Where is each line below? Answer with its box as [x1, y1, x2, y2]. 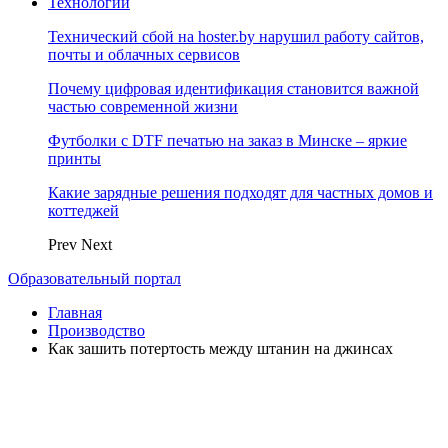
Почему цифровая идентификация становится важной [48, 80, 419, 97]
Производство [48, 322, 145, 339]
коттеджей [48, 202, 119, 219]
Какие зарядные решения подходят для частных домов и [48, 184, 433, 201]
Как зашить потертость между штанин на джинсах [48, 340, 393, 357]
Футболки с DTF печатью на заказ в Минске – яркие [48, 132, 407, 149]
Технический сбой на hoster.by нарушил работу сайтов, [48, 28, 424, 45]
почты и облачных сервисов [48, 46, 240, 63]
